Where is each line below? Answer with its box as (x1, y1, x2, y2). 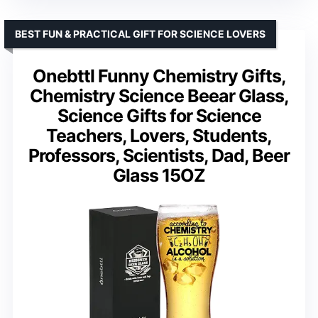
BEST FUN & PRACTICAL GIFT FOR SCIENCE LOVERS (15, 27, 265, 40)
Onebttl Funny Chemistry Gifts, (32, 65, 286, 87)
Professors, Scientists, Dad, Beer (28, 144, 290, 166)
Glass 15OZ (113, 164, 205, 186)
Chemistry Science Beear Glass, (29, 84, 289, 106)
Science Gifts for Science (57, 104, 261, 126)
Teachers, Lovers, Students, (46, 124, 272, 146)
